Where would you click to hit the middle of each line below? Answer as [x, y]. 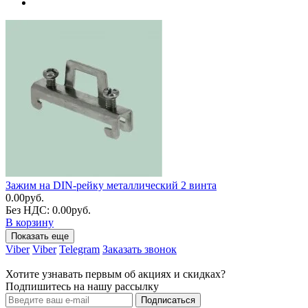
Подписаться [168, 300]
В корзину [30, 222]
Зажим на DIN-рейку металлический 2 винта [111, 185]
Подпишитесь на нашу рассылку [82, 286]
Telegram [79, 249]
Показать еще [40, 236]
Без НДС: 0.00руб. [48, 210]
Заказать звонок [140, 249]
